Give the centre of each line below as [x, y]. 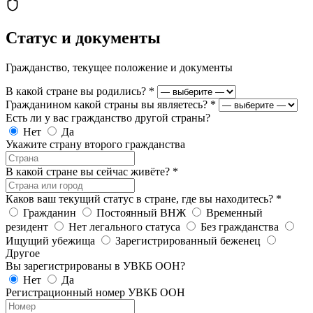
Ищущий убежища [50, 240]
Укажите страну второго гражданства [95, 144]
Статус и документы [83, 37]
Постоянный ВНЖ [141, 212]
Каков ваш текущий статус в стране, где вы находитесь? [141, 198]
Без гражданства [240, 226]
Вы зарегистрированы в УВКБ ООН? [95, 265]
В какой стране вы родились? [77, 91]
